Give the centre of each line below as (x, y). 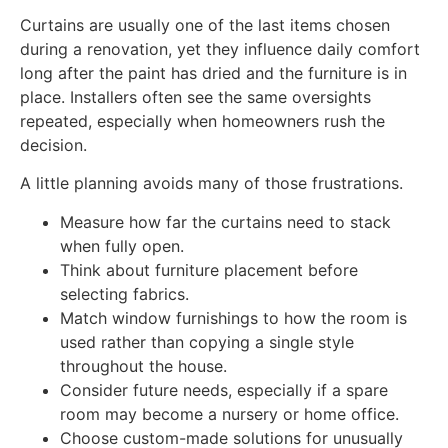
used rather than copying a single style (207, 341)
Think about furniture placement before (209, 269)
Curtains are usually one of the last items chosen (205, 25)
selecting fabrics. (124, 293)
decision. (53, 145)
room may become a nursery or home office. (229, 413)
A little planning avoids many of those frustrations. (211, 183)
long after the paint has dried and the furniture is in (213, 73)
